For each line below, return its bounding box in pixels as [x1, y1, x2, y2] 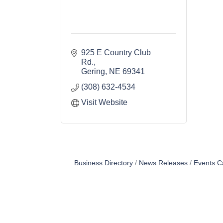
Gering [81, 67, 105, 76]
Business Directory [74, 159, 133, 167]
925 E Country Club [81, 48, 151, 57]
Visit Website [81, 98, 127, 107]
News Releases [138, 159, 188, 167]
